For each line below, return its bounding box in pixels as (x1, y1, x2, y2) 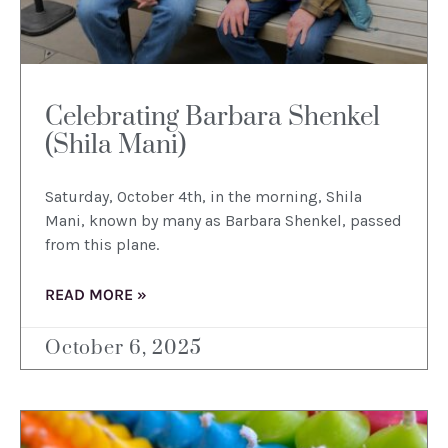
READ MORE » (45, 285, 147, 305)
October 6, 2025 (45, 336, 202, 362)
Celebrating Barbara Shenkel (45, 101, 380, 135)
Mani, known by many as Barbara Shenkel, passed (45, 211, 402, 231)
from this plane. (45, 235, 163, 255)
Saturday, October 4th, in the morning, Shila (45, 187, 362, 207)
